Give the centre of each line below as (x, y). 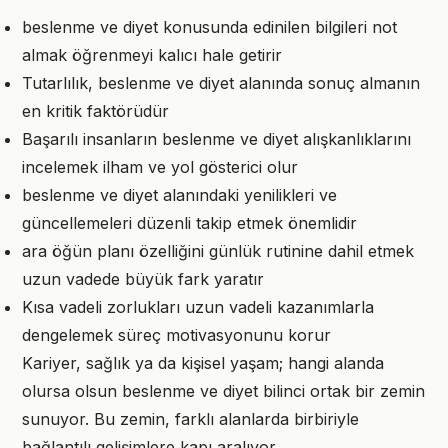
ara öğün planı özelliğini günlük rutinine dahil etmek (218, 251)
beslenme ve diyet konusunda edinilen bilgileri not (209, 27)
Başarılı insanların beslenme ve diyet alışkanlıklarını (216, 139)
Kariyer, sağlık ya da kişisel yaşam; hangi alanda (203, 363)
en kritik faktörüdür (95, 111)
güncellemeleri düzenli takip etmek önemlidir (189, 223)
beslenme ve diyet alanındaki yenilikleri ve (179, 195)
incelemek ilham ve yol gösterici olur (160, 167)
